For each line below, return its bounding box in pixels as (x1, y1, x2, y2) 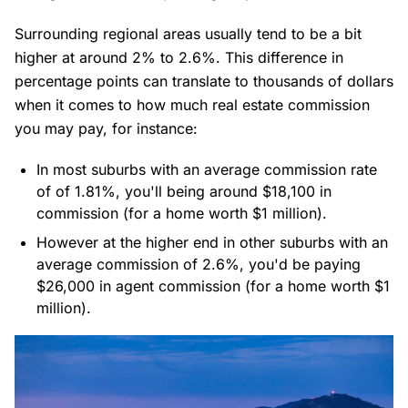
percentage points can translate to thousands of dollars (15, 72, 393, 90)
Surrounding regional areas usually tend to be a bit (15, 25, 362, 43)
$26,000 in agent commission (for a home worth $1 (36, 277, 390, 295)
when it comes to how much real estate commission (15, 96, 370, 114)
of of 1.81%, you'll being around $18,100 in (36, 182, 331, 200)
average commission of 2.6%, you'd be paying (36, 255, 361, 273)
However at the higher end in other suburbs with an (36, 233, 388, 251)
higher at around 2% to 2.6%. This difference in (15, 48, 343, 66)
